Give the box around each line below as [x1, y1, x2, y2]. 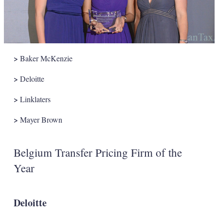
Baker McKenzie [18, 53, 73, 63]
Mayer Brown [18, 114, 62, 125]
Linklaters [18, 93, 51, 104]
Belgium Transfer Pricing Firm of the [13, 145, 182, 160]
